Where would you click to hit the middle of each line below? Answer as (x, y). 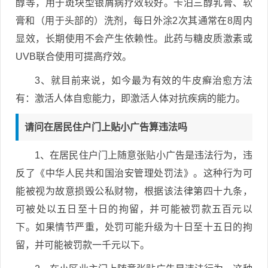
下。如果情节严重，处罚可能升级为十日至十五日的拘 (134, 227)
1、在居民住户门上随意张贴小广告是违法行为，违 (144, 155)
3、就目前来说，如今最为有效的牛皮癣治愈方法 (144, 80)
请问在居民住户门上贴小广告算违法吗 (106, 127)
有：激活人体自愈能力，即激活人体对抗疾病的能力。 (130, 98)
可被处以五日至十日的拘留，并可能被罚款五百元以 (134, 209)
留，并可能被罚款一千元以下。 (83, 245)
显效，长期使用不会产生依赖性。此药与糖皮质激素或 (134, 38)
